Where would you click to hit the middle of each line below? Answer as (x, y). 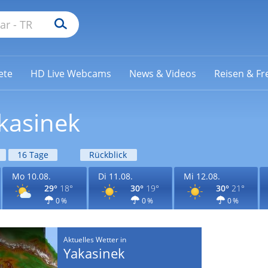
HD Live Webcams (71, 73)
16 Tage (33, 155)
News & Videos (162, 73)
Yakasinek (94, 253)
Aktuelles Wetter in (95, 240)
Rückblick (108, 155)
